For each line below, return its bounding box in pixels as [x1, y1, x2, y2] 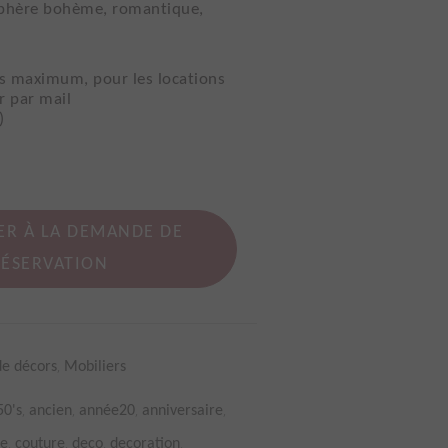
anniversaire [142, 403, 223, 419]
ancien [29, 403, 72, 419]
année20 [79, 403, 135, 419]
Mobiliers [64, 359, 126, 375]
